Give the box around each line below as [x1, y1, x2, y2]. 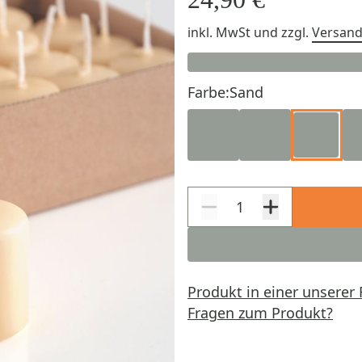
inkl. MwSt [187, 23, 254, 41]
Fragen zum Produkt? [187, 303, 333, 322]
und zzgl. [254, 23, 312, 41]
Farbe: [187, 82, 229, 102]
